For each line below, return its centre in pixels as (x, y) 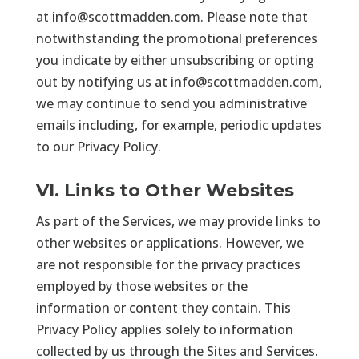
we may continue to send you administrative (171, 103)
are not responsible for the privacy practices (168, 264)
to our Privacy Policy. (98, 146)
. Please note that (254, 16)
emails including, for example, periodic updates (178, 125)
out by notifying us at (101, 81)
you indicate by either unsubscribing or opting (175, 60)
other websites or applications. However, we (169, 242)
